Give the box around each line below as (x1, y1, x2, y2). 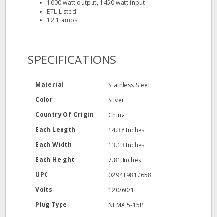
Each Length (35, 125, 77, 134)
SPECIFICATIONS (28, 51, 117, 67)
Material (35, 80, 65, 89)
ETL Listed (47, 7, 77, 15)
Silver (108, 96, 124, 104)
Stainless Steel (108, 81, 150, 89)
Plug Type (35, 201, 69, 209)
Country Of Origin (35, 110, 95, 119)
